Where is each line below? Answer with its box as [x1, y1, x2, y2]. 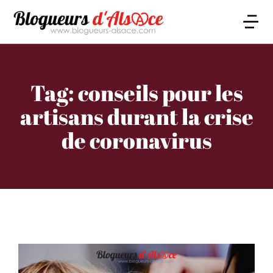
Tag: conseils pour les [30, 78, 243, 108]
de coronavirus [61, 126, 212, 155]
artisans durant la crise [19, 102, 253, 132]
